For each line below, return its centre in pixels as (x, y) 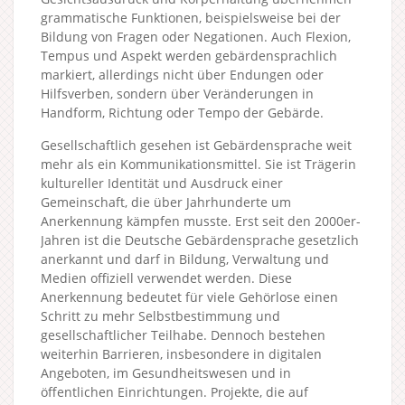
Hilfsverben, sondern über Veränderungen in (177, 93)
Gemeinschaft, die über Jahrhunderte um (166, 202)
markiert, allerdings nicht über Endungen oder (182, 74)
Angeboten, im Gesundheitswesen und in (166, 372)
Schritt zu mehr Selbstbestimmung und (160, 316)
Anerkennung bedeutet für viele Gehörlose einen (189, 297)
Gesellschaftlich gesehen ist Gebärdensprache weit (196, 145)
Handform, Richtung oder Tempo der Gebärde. (182, 112)
